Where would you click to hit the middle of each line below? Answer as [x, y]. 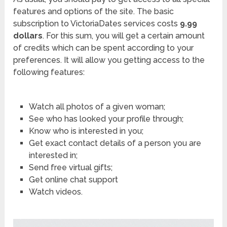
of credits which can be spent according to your [104, 48]
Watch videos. [55, 192]
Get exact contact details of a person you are [115, 143]
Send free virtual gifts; [70, 167]
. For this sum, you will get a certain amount [124, 35]
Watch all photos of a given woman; [97, 106]
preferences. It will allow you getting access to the [109, 60]
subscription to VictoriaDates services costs [97, 23]
